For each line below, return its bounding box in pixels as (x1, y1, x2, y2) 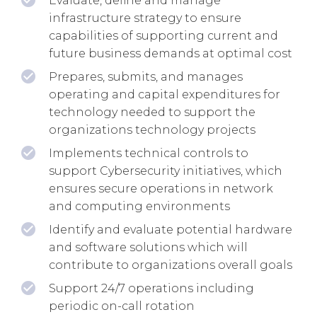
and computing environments (49, 199, 230, 213)
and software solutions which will (49, 240, 248, 254)
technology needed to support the (49, 105, 255, 119)
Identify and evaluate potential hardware (49, 222, 292, 236)
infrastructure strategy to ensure (49, 11, 241, 25)
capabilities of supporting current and (49, 28, 278, 42)
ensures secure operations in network (49, 181, 273, 195)
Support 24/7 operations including (49, 281, 254, 295)
